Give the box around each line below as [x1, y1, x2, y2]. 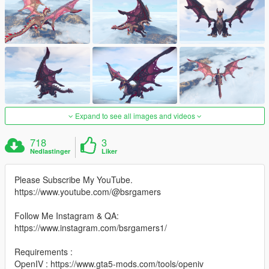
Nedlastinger [30, 146, 71, 156]
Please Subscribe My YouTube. [14, 173, 133, 186]
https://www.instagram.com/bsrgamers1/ [14, 221, 167, 234]
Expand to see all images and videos [73, 110, 197, 121]
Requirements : [14, 245, 73, 258]
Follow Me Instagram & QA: [14, 209, 119, 222]
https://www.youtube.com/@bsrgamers [14, 185, 161, 198]
